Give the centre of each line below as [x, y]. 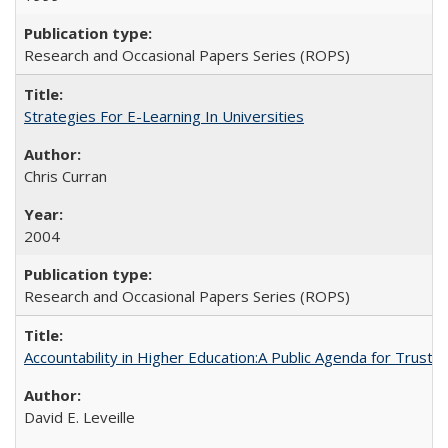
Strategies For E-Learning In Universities [164, 116]
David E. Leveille [79, 417]
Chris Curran [65, 176]
